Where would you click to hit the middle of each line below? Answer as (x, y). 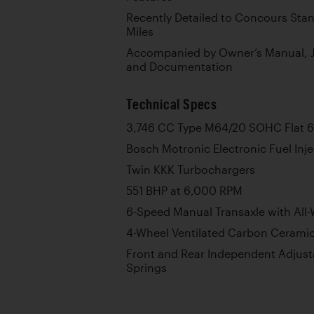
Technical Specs (172, 104)
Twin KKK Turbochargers (191, 170)
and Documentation (179, 67)
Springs (146, 268)
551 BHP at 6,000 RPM (184, 191)
